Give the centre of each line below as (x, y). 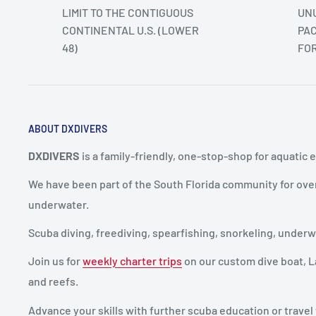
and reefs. (53, 281)
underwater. (59, 205)
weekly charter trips (132, 261)
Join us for (55, 261)
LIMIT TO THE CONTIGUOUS (128, 12)
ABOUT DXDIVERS (68, 129)
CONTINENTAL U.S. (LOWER (130, 30)
